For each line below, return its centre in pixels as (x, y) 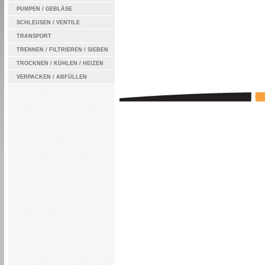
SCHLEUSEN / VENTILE (48, 22)
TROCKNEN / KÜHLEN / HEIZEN (60, 63)
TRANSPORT (34, 36)
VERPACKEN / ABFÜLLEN (51, 77)
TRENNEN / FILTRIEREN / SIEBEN (62, 50)
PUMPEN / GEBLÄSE (44, 9)
